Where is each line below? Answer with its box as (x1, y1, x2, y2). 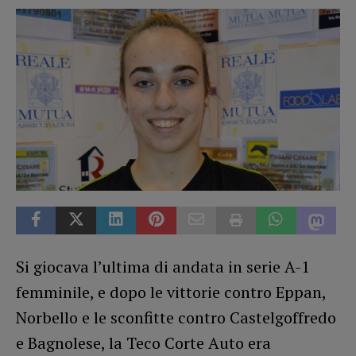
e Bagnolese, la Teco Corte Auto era (16, 331, 271, 354)
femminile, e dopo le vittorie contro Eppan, (16, 281, 326, 303)
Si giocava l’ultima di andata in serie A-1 (16, 255, 310, 277)
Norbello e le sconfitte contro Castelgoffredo (16, 306, 336, 328)
